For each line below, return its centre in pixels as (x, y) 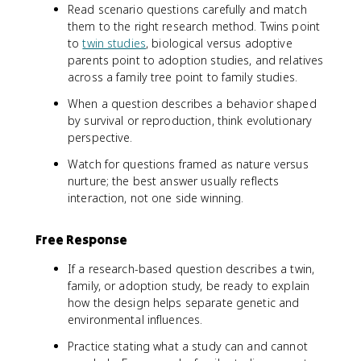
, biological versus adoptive (219, 43)
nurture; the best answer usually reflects (174, 181)
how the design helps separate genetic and (184, 303)
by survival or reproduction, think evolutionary (190, 120)
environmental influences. (135, 320)
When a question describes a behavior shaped (192, 104)
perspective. (100, 137)
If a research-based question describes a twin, (191, 269)
